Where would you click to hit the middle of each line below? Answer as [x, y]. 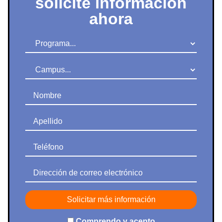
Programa [43, 39]
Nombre [39, 91]
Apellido [40, 117]
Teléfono [40, 143]
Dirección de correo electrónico [80, 168]
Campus [40, 65]
